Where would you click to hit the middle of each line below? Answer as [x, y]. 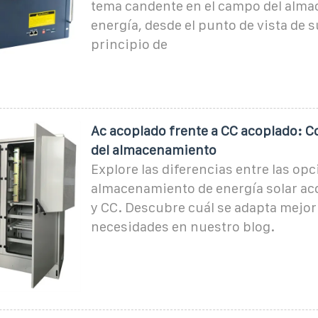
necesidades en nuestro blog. [182, 226]
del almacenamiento [153, 150]
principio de [129, 44]
